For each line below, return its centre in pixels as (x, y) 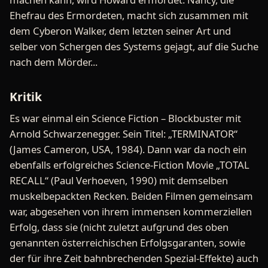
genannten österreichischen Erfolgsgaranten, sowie (127, 242)
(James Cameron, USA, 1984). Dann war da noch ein (128, 149)
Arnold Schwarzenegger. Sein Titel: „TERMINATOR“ (124, 133)
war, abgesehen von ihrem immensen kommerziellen (131, 211)
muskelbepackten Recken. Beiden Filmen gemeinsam (131, 196)
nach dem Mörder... (54, 62)
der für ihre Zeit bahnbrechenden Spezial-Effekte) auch (134, 258)
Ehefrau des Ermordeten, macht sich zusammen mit (129, 15)
